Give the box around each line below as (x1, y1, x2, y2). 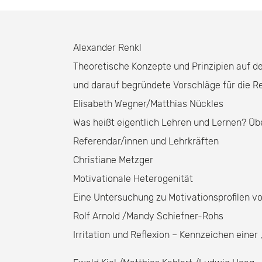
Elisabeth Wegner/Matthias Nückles (73, 98, 223, 109)
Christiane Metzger (73, 154, 153, 166)
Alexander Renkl (73, 42, 142, 53)
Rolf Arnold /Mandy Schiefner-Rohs (73, 211, 223, 222)
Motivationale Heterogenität (73, 173, 193, 184)
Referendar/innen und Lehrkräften (73, 136, 219, 147)
